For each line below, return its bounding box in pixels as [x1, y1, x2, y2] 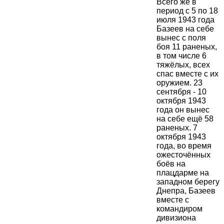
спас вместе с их [156, 69, 218, 78]
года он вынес [156, 105, 209, 114]
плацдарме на [156, 168, 209, 177]
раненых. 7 [156, 123, 197, 132]
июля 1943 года [156, 15, 214, 24]
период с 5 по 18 [156, 6, 218, 15]
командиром [156, 204, 202, 213]
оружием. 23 [156, 78, 202, 87]
